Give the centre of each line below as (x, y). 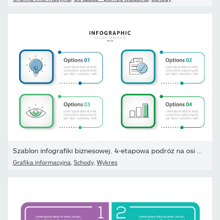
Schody (84, 162)
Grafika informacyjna (42, 162)
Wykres (107, 162)
